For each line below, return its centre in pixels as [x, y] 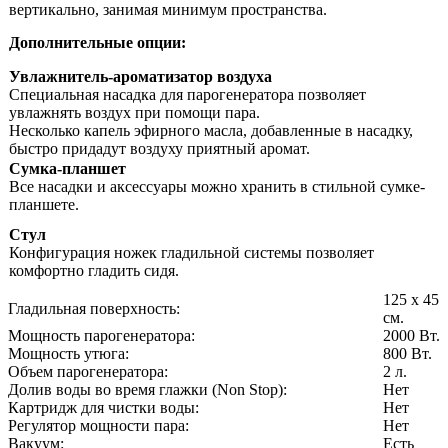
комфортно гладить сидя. [94, 271]
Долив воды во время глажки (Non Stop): [147, 390]
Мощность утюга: [68, 354]
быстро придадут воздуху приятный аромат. [159, 149]
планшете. [44, 205]
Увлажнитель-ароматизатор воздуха [140, 77]
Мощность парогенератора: [101, 336]
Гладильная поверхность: [94, 309]
